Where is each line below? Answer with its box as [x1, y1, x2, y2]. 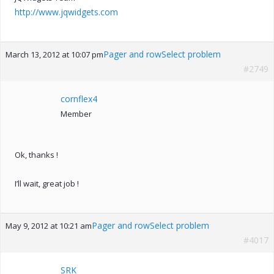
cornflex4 [61, 92, 97, 105]
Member [61, 108, 92, 119]
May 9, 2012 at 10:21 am [6, 220, 92, 231]
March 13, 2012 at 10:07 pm [6, 48, 103, 60]
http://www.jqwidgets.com [15, 6, 118, 18]
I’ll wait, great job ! [15, 177, 79, 189]
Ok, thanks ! [15, 149, 58, 160]
